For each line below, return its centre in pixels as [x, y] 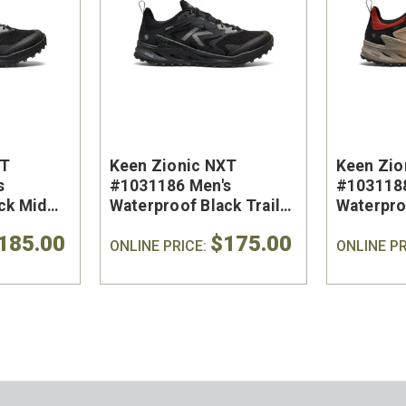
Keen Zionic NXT [173, 165]
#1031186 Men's [170, 185]
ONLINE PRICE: [159, 246]
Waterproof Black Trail [194, 205]
